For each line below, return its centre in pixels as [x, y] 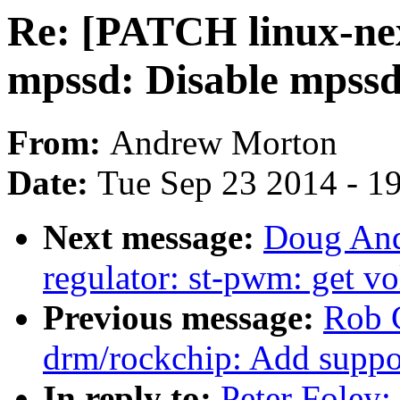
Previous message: [183, 318]
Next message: [153, 237]
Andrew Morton [224, 143]
